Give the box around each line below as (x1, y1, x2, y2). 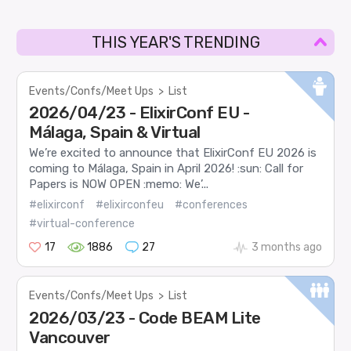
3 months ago (251, 241, 322, 255)
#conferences (175, 198, 248, 212)
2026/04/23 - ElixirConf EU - (29, 102, 250, 122)
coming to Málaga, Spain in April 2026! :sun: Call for (29, 161, 304, 175)
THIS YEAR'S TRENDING (91, 32, 260, 52)
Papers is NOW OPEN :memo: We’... (29, 176, 209, 191)
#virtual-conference (29, 217, 136, 231)
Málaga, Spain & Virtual (29, 121, 201, 142)
